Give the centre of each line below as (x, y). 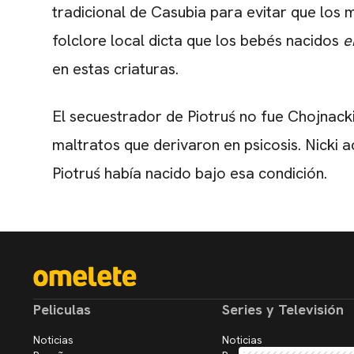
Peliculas (62, 310)
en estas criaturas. (115, 69)
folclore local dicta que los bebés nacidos (198, 41)
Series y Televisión (282, 310)
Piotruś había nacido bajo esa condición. (190, 173)
